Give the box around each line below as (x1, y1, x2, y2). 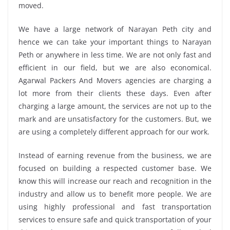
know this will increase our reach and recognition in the (18, 176, 212, 186)
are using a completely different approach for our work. (18, 126, 209, 137)
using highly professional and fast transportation (18, 201, 212, 212)
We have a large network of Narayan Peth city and (18, 24, 212, 34)
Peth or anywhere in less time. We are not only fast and (18, 49, 212, 60)
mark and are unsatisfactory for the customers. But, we (18, 113, 212, 124)
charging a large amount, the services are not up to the (18, 101, 212, 111)
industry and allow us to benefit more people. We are (18, 188, 212, 199)
